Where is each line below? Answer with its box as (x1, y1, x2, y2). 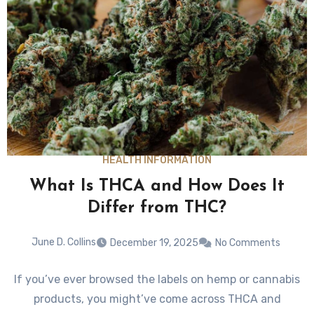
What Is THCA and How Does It (29, 178, 285, 196)
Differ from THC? (88, 200, 226, 217)
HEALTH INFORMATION (102, 154, 212, 167)
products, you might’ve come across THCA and (33, 292, 281, 306)
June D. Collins (31, 236, 96, 249)
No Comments (214, 236, 280, 249)
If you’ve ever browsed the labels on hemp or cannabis (14, 272, 300, 286)
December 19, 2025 (109, 236, 198, 249)
